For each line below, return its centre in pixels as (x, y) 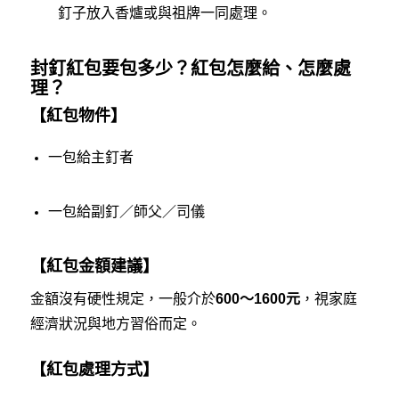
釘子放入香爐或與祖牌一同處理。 (164, 12)
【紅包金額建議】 (94, 265)
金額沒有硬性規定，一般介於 (122, 298)
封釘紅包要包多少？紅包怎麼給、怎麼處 (190, 68)
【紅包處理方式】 (94, 368)
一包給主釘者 (90, 158)
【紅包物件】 (78, 114)
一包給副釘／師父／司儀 (126, 212)
